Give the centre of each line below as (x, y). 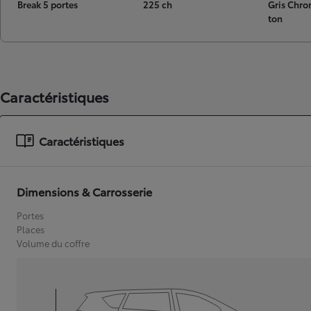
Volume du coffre (53, 243)
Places (31, 229)
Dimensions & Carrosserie (84, 191)
